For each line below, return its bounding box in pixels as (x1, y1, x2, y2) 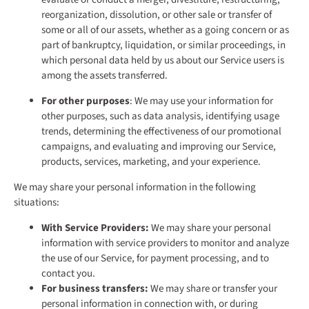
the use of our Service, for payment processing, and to (41, 251, 269, 266)
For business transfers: (41, 281, 148, 297)
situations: (14, 195, 59, 210)
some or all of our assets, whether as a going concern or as (41, 23, 289, 38)
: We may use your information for (130, 94, 273, 109)
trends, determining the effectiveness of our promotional (41, 124, 281, 139)
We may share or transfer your (148, 281, 277, 297)
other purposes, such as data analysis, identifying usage (41, 109, 279, 124)
